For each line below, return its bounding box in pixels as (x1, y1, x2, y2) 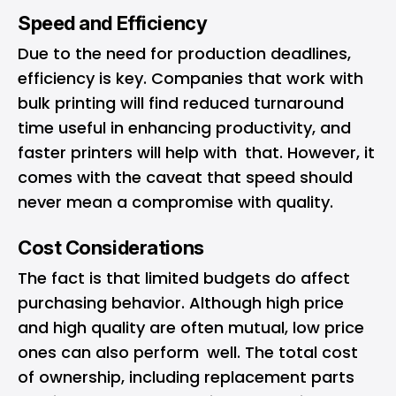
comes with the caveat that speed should (18, 166, 353, 188)
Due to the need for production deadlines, (18, 42, 351, 65)
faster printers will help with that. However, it (18, 141, 375, 164)
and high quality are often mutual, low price (18, 316, 364, 339)
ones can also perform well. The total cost (18, 341, 358, 363)
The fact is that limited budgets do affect (18, 267, 350, 289)
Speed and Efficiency (18, 11, 208, 34)
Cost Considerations (18, 236, 204, 259)
